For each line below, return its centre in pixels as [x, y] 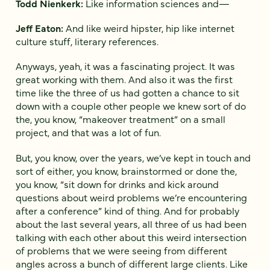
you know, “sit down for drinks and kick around [117, 184]
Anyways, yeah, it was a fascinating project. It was [125, 66]
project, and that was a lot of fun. [89, 132]
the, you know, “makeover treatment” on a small [121, 119]
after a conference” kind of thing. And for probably [127, 210]
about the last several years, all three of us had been [131, 223]
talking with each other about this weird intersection [131, 237]
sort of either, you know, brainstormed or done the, [126, 170]
